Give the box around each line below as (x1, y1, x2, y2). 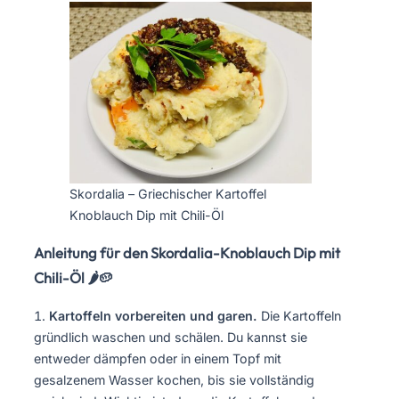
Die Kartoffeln (257, 307, 341, 323)
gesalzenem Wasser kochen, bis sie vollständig (34, 371, 314, 387)
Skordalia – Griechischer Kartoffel (69, 185, 266, 201)
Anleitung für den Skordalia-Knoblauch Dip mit (34, 244, 340, 263)
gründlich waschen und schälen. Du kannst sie (34, 329, 307, 345)
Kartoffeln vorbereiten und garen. (49, 307, 257, 323)
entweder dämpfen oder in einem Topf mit (34, 350, 281, 366)
